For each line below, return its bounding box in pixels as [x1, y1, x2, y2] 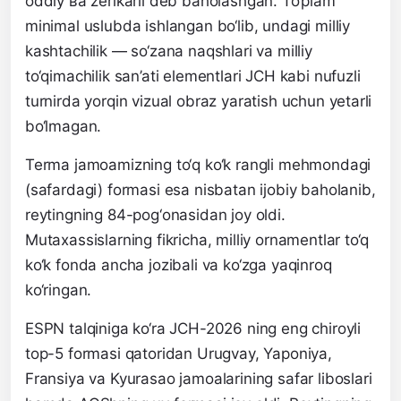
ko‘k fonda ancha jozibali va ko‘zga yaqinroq [25, 256, 332, 275]
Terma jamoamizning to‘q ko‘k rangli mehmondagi [25, 156, 371, 175]
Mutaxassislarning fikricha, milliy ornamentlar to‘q [25, 231, 370, 250]
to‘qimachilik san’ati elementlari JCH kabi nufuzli [25, 67, 361, 86]
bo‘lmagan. [25, 117, 102, 136]
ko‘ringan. [25, 281, 92, 300]
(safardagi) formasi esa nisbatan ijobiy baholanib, [25, 181, 376, 200]
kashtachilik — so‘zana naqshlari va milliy [25, 42, 312, 61]
